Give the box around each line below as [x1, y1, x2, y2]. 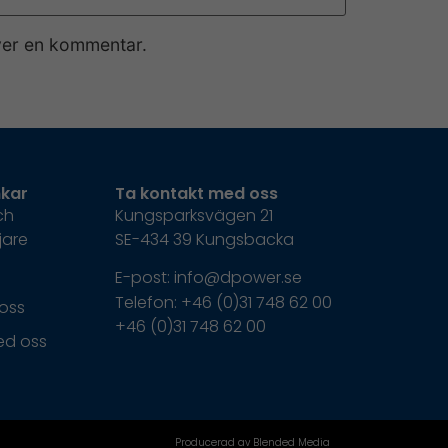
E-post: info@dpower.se [114, 266, 302, 290]
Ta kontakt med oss [114, 181, 278, 205]
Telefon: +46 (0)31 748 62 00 [114, 291, 332, 315]
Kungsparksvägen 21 [114, 203, 273, 227]
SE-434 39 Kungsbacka [114, 227, 294, 251]
